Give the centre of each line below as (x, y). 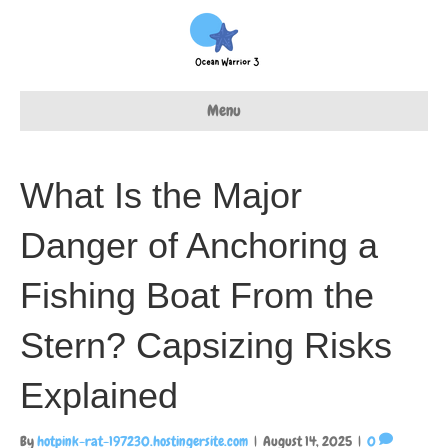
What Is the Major (161, 195)
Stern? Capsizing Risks (206, 345)
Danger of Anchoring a (199, 245)
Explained (99, 395)
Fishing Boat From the (197, 295)
